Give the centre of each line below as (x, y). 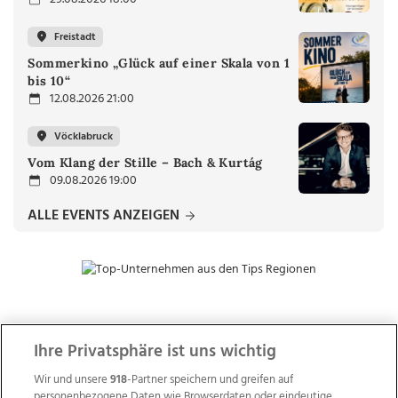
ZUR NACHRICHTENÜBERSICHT (199, 348)
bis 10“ (49, 81)
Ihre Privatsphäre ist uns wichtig (155, 352)
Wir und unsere (72, 380)
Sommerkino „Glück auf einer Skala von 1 (159, 64)
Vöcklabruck (84, 136)
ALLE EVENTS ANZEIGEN (106, 216)
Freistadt (76, 37)
